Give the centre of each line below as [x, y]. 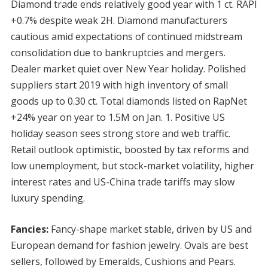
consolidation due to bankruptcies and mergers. [118, 52]
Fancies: [29, 229]
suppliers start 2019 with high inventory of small [119, 85]
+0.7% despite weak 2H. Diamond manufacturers [119, 20]
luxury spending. [48, 198]
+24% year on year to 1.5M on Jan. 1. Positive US [118, 117]
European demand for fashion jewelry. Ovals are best [129, 245]
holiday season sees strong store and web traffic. [120, 133]
